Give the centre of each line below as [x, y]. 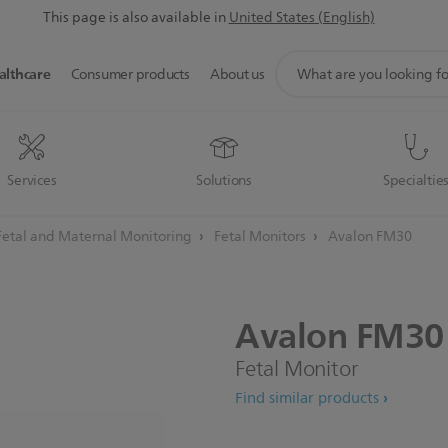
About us [237, 74]
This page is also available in [134, 17]
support [301, 59]
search [296, 81]
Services [32, 180]
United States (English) [301, 17]
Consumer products [130, 74]
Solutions [224, 180]
